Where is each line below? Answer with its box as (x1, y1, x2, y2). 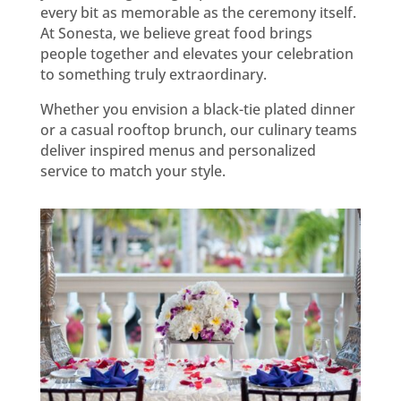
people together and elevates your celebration (39, 43, 354, 64)
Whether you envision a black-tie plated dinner (39, 98, 355, 119)
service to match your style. (39, 160, 226, 181)
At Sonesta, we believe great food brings (39, 22, 312, 43)
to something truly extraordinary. (39, 64, 267, 84)
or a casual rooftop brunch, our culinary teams (39, 119, 357, 140)
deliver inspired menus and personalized (39, 140, 316, 160)
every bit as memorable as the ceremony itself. (39, 2, 356, 22)
